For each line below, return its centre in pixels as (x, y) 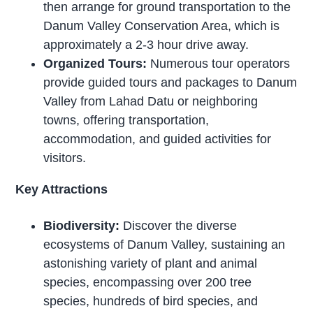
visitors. (65, 158)
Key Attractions (62, 189)
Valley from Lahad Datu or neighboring (151, 101)
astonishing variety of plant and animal (151, 263)
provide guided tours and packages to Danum (170, 82)
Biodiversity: (82, 225)
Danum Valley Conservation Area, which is (162, 26)
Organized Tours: (95, 63)
